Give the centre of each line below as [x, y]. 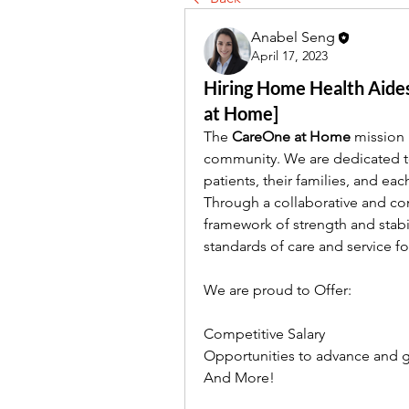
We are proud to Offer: [278, 290]
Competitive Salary [264, 334]
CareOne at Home [291, 136]
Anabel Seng [293, 37]
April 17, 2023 [289, 56]
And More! [239, 378]
